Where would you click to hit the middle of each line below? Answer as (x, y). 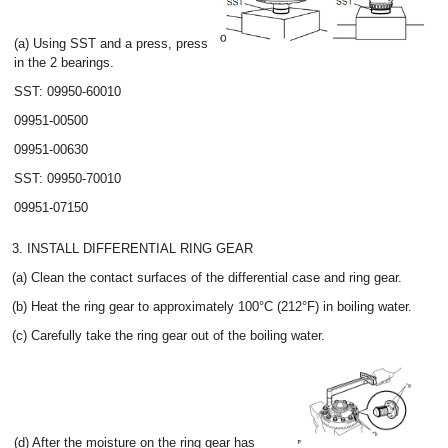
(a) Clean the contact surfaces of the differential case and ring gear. (207, 277)
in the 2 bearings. (64, 62)
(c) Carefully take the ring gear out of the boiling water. (168, 335)
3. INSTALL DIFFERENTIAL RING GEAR (132, 248)
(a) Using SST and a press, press (111, 43)
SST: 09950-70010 (67, 178)
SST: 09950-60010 (67, 91)
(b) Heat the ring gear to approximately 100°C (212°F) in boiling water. (212, 306)
